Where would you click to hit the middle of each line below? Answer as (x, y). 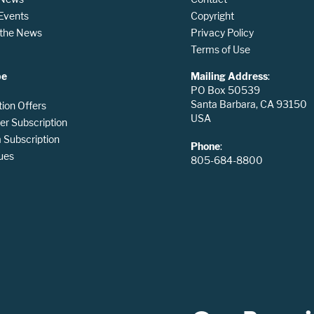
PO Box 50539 (225, 90)
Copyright (212, 15)
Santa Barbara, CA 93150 (249, 104)
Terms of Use (220, 49)
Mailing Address (229, 76)
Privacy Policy (222, 32)
